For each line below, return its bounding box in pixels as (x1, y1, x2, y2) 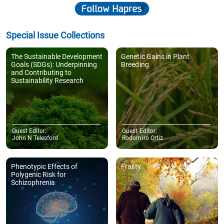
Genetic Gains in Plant (121, 52, 189, 60)
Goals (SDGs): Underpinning (11, 60, 97, 68)
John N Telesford (12, 134, 58, 142)
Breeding (121, 60, 149, 68)
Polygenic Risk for (11, 170, 66, 179)
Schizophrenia (11, 178, 55, 187)
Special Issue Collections (6, 29, 105, 40)
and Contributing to (11, 68, 72, 76)
